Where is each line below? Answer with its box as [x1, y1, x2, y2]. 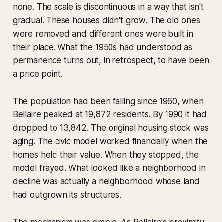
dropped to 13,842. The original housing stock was [12, 123, 209, 133]
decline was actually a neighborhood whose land [12, 176, 200, 187]
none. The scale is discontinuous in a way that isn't [12, 2, 204, 12]
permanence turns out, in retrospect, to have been [12, 55, 209, 66]
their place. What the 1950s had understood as [12, 42, 193, 53]
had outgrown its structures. [12, 190, 121, 200]
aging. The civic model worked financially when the [12, 136, 208, 147]
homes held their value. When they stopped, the [12, 150, 199, 160]
